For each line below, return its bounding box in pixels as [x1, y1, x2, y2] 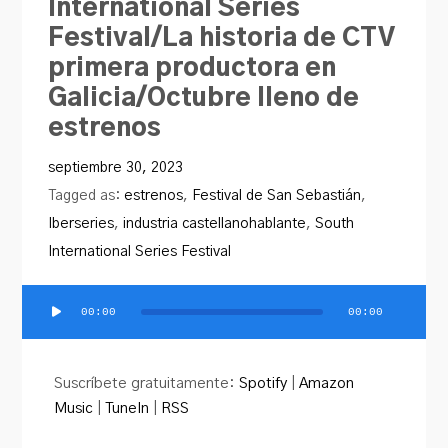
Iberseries [48, 215, 115, 231]
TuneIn [105, 401, 150, 417]
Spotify [239, 376, 288, 392]
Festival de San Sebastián [192, 187, 362, 203]
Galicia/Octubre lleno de [48, 85, 360, 111]
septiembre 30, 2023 [48, 159, 184, 175]
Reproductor [21, 313, 109, 329]
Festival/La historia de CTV [48, 25, 396, 51]
